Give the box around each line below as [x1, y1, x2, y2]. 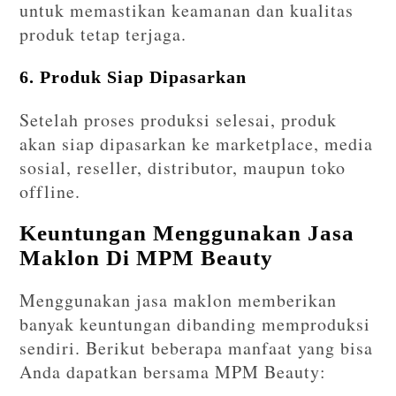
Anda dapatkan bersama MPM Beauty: [19, 360, 327, 385]
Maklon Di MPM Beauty [19, 246, 274, 270]
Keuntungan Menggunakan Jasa [19, 221, 355, 246]
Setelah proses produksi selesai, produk [19, 108, 338, 133]
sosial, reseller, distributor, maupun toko [19, 156, 346, 180]
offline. [19, 179, 81, 204]
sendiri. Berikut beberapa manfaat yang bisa [19, 336, 374, 361]
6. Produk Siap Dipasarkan [19, 67, 247, 88]
